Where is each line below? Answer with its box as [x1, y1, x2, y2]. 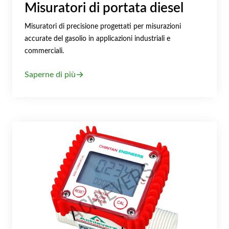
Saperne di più [25, 70, 76, 79]
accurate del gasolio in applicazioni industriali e [25, 35, 170, 43]
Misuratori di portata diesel [25, 1, 184, 15]
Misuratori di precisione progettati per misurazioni [25, 22, 181, 31]
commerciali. [25, 47, 64, 55]
